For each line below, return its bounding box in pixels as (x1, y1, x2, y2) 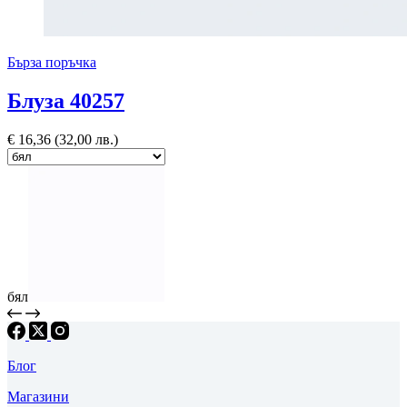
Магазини (7, 388, 69, 404)
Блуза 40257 (7, 89, 124, 114)
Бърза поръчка (7, 55, 96, 71)
